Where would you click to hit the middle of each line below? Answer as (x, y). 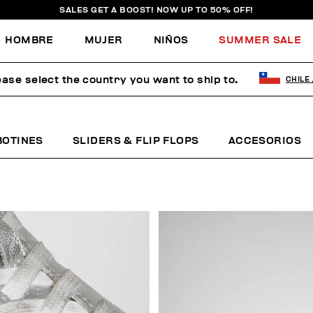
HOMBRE (29, 40)
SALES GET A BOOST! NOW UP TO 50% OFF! (156, 10)
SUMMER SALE (260, 40)
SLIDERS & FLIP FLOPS (136, 141)
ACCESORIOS (265, 141)
